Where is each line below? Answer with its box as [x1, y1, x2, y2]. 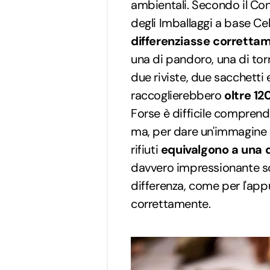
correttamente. [131, 196, 211, 212]
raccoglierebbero [131, 87, 225, 104]
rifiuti [131, 142, 161, 158]
